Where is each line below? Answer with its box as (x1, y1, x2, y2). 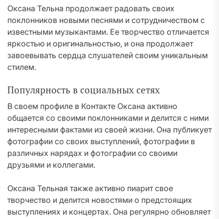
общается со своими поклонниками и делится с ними (7, 113, 209, 123)
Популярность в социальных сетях (7, 84, 160, 96)
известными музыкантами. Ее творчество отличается (7, 27, 209, 37)
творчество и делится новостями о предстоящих (7, 195, 192, 205)
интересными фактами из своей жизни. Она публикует (7, 125, 212, 134)
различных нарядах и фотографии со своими (7, 148, 177, 158)
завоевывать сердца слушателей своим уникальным (7, 50, 208, 60)
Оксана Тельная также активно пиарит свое (7, 183, 173, 193)
